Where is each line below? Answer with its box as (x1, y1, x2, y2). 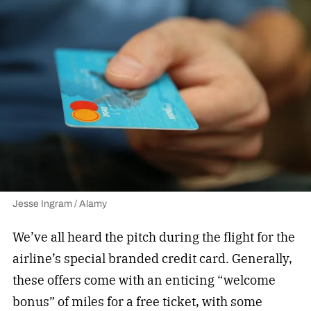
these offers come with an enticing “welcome (12, 272, 276, 289)
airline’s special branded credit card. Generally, (12, 251, 292, 267)
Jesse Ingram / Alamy (12, 196, 107, 212)
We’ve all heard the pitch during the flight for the (12, 229, 295, 246)
